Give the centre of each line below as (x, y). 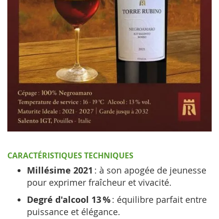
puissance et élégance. (74, 212)
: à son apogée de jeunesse (150, 170)
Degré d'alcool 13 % (69, 200)
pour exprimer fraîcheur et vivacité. (99, 182)
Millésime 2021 (60, 170)
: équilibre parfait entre (159, 199)
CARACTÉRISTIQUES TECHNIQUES (70, 155)
